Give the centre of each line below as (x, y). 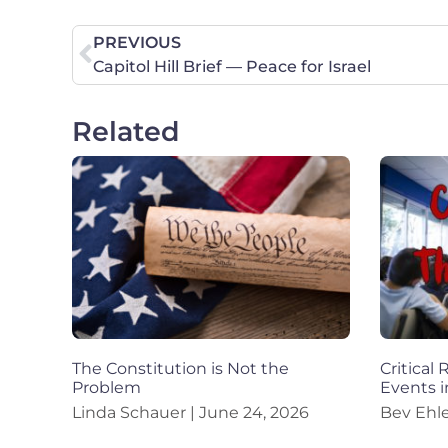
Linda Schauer (131, 413)
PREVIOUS (137, 43)
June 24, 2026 (252, 413)
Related (126, 132)
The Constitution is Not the (180, 369)
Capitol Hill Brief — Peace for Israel (232, 67)
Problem (106, 388)
